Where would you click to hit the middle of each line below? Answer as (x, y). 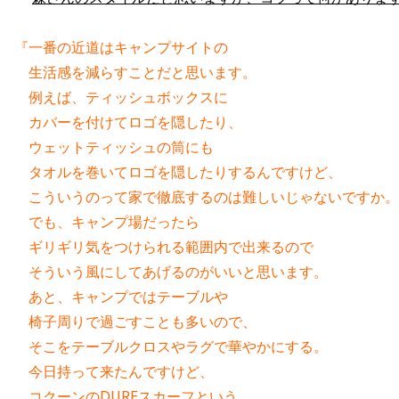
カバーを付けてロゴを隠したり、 (128, 122)
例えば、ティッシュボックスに (121, 98)
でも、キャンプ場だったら (107, 222)
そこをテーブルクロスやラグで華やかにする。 (171, 347)
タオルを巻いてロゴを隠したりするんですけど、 (178, 172)
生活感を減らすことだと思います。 (135, 73)
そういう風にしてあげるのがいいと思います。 (171, 272)
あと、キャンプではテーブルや (121, 297)
